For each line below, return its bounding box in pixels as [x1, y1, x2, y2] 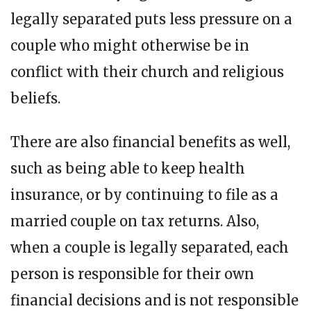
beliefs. [10, 90, 60, 108]
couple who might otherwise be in [10, 37, 249, 55]
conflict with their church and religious [10, 63, 284, 81]
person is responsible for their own [10, 265, 254, 283]
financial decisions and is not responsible [10, 292, 299, 310]
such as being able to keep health [10, 160, 245, 178]
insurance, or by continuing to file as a [10, 186, 278, 204]
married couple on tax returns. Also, [10, 212, 259, 230]
